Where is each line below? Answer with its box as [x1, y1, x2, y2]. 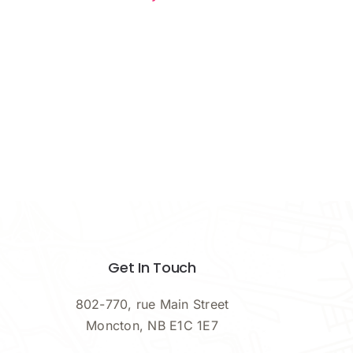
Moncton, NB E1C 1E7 [86, 318, 218, 334]
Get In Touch [108, 257, 196, 277]
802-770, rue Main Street [75, 296, 229, 313]
